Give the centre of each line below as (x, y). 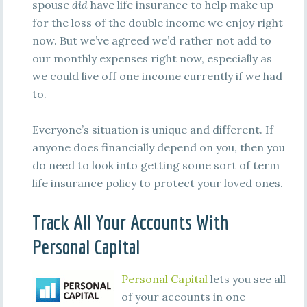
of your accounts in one (183, 297)
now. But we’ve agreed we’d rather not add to (151, 40)
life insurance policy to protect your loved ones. (157, 183)
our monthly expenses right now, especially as (152, 58)
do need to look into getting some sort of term (156, 165)
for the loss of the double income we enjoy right (157, 23)
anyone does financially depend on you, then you (158, 147)
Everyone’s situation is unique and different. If (152, 130)
